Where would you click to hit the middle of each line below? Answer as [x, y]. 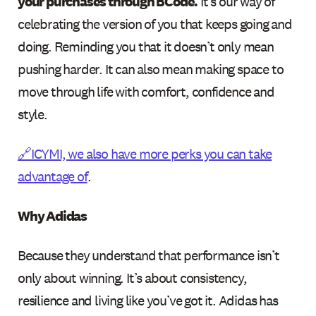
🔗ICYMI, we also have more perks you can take [145, 153]
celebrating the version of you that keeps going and [155, 24]
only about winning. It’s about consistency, [132, 278]
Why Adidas [53, 215]
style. [32, 114]
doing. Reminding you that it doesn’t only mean [146, 46]
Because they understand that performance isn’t [148, 255]
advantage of [53, 176]
